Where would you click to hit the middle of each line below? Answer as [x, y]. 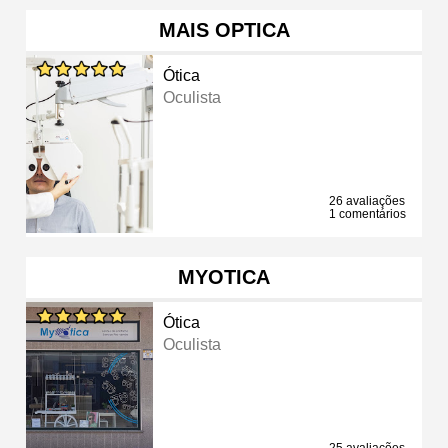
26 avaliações [367, 200]
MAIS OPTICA [224, 29]
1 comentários [367, 213]
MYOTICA [224, 276]
